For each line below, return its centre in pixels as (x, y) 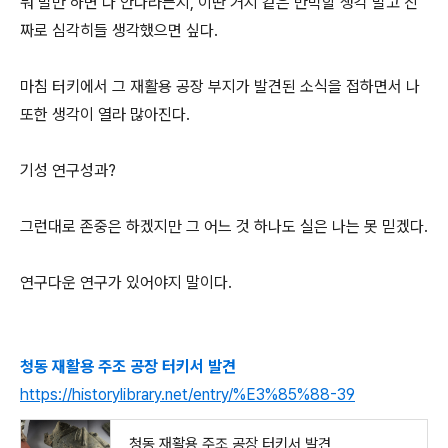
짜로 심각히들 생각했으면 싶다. (121, 30)
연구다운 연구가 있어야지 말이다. (128, 282)
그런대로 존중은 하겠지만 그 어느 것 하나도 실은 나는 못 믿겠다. (224, 226)
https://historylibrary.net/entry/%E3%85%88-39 (187, 394)
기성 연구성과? (68, 170)
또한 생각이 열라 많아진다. (107, 114)
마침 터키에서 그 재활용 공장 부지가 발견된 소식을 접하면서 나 (220, 86)
